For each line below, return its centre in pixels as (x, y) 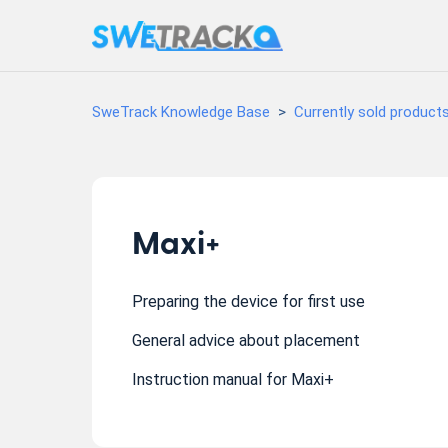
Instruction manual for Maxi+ (233, 379)
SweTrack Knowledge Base (181, 112)
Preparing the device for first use (248, 301)
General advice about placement (246, 340)
